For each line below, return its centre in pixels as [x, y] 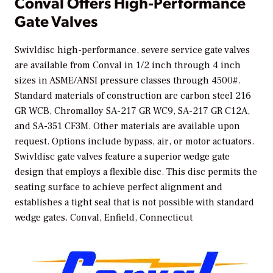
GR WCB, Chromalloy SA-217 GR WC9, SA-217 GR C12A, [132, 111]
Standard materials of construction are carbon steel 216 [133, 95]
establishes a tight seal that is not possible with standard [134, 202]
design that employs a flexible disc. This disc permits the [136, 172]
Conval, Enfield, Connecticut [131, 217]
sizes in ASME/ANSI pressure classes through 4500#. [127, 80]
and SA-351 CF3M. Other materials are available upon [127, 126]
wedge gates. [42, 217]
